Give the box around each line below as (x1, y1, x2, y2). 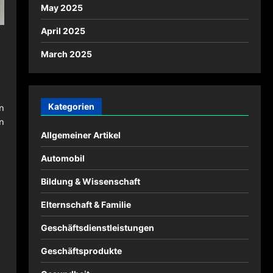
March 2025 (40, 49, 92, 59)
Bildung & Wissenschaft (40, 176, 140, 186)
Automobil (40, 153, 85, 163)
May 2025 (40, 2, 83, 13)
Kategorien (48, 101, 94, 112)
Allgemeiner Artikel (40, 130, 121, 140)
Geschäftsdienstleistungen (40, 222, 154, 233)
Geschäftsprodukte (40, 246, 122, 256)
